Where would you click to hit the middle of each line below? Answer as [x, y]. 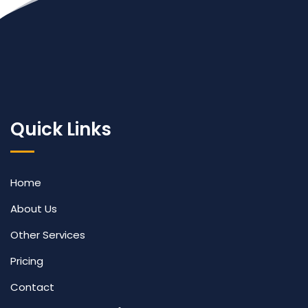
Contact [32, 287]
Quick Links [61, 129]
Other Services [48, 235]
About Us [34, 209]
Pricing [27, 261]
